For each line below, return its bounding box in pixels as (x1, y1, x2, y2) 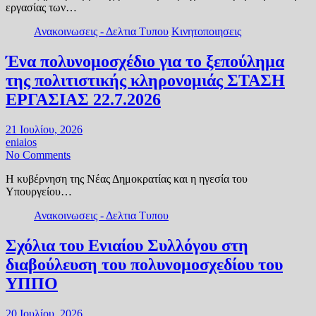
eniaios (6, 136, 37, 149)
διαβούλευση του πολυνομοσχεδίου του (6, 255, 283, 274)
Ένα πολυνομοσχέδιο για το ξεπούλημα (6, 52, 284, 71)
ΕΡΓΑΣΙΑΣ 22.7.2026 (6, 90, 161, 109)
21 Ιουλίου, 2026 (6, 123, 83, 136)
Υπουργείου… (6, 186, 72, 198)
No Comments (6, 149, 71, 162)
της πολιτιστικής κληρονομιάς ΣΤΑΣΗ (6, 71, 285, 90)
